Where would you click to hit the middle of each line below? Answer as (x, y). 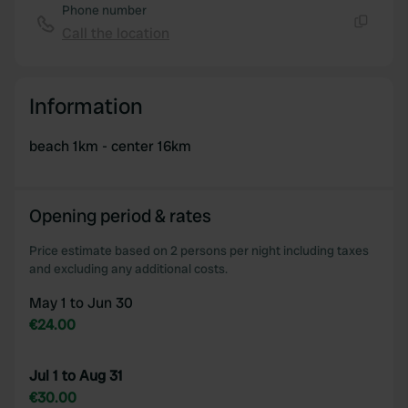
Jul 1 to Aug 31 (76, 376)
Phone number (104, 10)
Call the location (116, 33)
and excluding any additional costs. (128, 269)
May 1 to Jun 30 (81, 303)
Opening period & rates (120, 216)
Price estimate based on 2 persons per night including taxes (199, 250)
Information (86, 106)
